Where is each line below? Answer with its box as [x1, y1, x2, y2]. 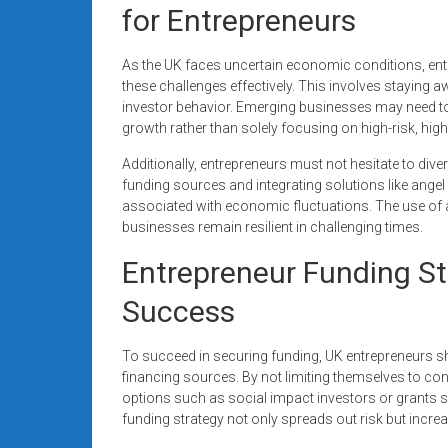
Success [122, 293, 235, 329]
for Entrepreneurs [122, 2, 356, 38]
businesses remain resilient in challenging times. [122, 218, 423, 235]
